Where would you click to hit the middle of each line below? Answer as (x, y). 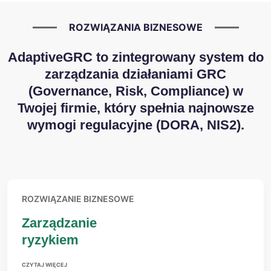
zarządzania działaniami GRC (135, 74)
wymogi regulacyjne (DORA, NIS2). (135, 125)
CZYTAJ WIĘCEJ (44, 265)
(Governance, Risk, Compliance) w (135, 91)
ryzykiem (50, 240)
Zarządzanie (59, 223)
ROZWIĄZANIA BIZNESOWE (135, 27)
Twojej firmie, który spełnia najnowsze (135, 108)
